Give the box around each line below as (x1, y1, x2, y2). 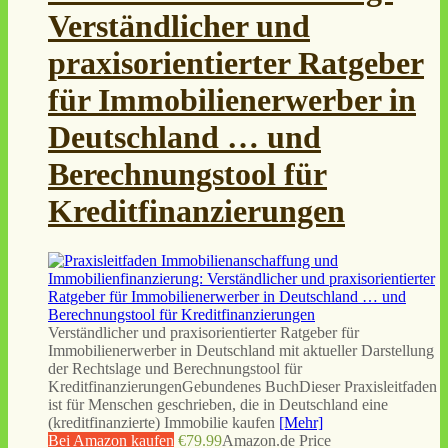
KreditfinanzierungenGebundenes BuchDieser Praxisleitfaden (48, 377, 437, 395)
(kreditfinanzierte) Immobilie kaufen (48, 413, 279, 431)
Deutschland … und (48, 119, 321, 156)
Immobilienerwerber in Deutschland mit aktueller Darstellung (48, 341, 434, 359)
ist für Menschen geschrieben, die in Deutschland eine (48, 395, 388, 413)
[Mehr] (279, 413, 323, 431)
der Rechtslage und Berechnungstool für (48, 359, 302, 377)
